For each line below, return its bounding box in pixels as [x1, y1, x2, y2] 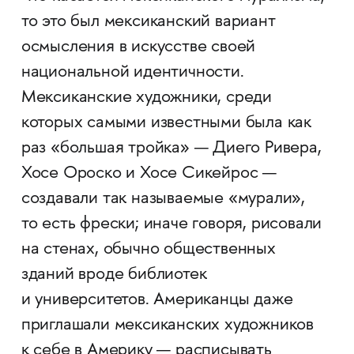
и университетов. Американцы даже [21, 290, 293, 310]
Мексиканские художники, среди [21, 88, 273, 107]
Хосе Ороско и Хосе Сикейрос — [21, 164, 277, 183]
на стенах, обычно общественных [21, 239, 276, 259]
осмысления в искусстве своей [21, 37, 256, 57]
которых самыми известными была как [21, 113, 312, 133]
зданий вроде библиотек [21, 265, 207, 284]
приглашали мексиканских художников [21, 315, 314, 335]
